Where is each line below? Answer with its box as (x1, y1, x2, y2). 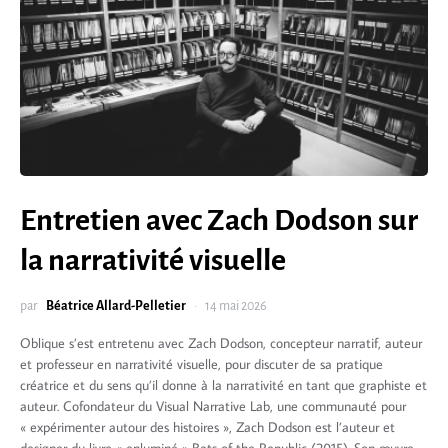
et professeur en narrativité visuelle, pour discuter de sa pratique (20, 355, 383, 373)
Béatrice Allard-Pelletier (46, 299, 186, 313)
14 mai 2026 (205, 299, 267, 313)
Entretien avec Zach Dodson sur (20, 204, 418, 236)
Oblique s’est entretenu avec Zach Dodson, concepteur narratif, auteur (20, 334, 422, 352)
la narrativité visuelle (20, 244, 286, 276)
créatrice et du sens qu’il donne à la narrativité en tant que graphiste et (20, 376, 427, 394)
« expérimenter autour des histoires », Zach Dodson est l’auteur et (20, 418, 395, 436)
